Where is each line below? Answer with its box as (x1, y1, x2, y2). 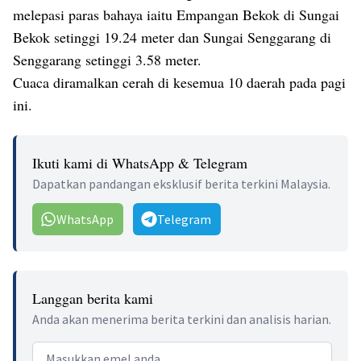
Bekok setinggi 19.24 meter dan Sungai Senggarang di (13, 27, 331, 48)
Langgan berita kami (32, 288, 153, 309)
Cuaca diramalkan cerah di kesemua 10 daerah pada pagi (13, 73, 346, 93)
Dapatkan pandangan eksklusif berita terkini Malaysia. (32, 176, 330, 193)
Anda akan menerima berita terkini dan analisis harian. (32, 311, 331, 328)
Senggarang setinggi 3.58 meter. (13, 50, 206, 70)
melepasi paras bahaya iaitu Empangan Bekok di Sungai (13, 5, 339, 25)
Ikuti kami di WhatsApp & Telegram (32, 153, 247, 173)
